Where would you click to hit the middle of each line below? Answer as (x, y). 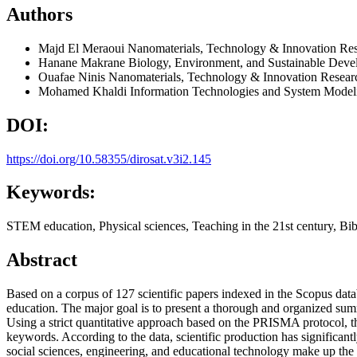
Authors (39, 14)
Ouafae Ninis (73, 76)
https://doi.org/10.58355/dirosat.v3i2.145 (109, 159)
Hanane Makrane (83, 62)
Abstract (42, 260)
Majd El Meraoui (83, 48)
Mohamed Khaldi (84, 91)
